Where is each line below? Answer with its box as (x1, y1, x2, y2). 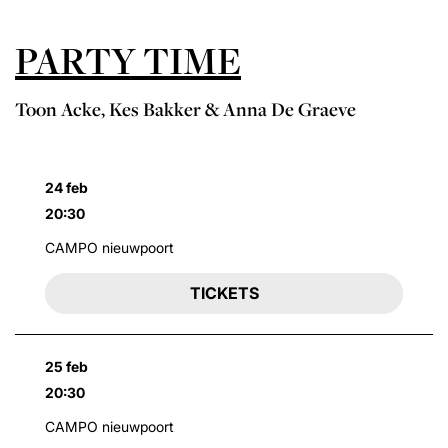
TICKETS (189, 283, 259, 304)
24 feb (45, 179, 88, 197)
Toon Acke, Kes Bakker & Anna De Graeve (15, 96, 356, 123)
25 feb (45, 358, 88, 376)
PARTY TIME (15, 35, 241, 86)
